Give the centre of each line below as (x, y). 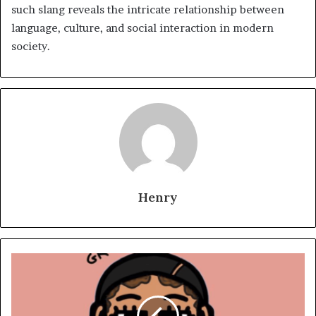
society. (31, 46)
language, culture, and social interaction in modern (142, 28)
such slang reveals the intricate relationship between (148, 9)
